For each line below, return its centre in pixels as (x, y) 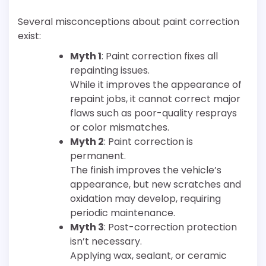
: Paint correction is (148, 142)
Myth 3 (87, 227)
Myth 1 (86, 56)
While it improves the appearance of (156, 85)
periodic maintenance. (123, 213)
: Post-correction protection (170, 227)
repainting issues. (110, 71)
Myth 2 (87, 142)
